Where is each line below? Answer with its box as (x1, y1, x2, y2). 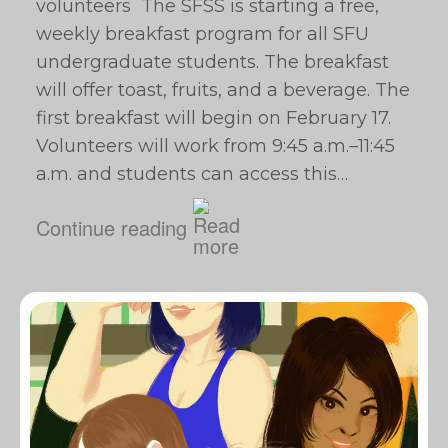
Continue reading (36, 212, 187, 242)
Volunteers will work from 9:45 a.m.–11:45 (36, 135, 395, 157)
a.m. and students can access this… (36, 163, 348, 185)
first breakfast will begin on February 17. (36, 107, 391, 129)
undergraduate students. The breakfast (36, 51, 389, 73)
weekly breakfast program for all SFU (36, 23, 369, 45)
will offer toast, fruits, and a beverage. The (36, 79, 410, 101)
